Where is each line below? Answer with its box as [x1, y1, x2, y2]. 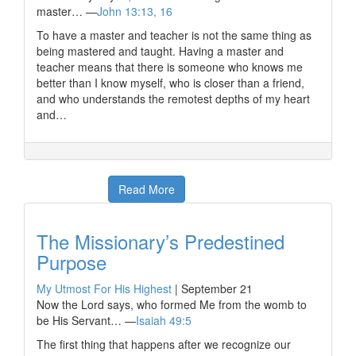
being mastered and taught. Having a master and [37, 43, 284, 59]
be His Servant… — [37, 312, 136, 328]
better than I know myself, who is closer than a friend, [37, 75, 304, 91]
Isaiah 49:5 [136, 312, 192, 328]
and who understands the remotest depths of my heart [37, 91, 310, 106]
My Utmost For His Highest [37, 281, 172, 296]
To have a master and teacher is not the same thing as [37, 27, 311, 43]
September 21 [181, 281, 253, 296]
